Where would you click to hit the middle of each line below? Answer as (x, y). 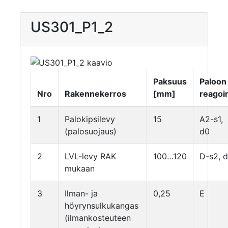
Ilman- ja (81, 193)
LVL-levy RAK (90, 156)
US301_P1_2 (72, 27)
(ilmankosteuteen (98, 218)
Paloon (213, 81)
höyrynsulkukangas (102, 206)
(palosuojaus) (91, 131)
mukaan (80, 168)
